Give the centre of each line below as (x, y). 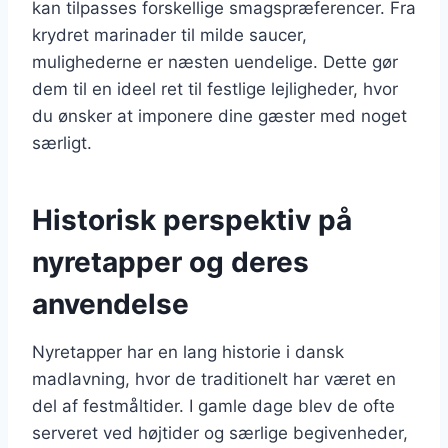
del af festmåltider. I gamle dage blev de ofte (213, 405)
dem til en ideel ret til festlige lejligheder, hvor (215, 88)
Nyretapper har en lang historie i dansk (188, 351)
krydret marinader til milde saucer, (169, 34)
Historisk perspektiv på (192, 219)
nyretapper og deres (170, 261)
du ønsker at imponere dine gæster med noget (219, 115)
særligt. (62, 142)
